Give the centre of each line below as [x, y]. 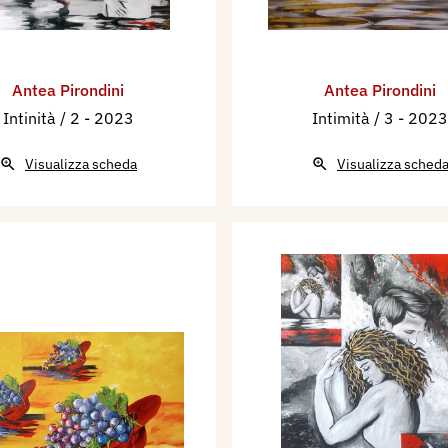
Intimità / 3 [355, 118]
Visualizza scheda [81, 164]
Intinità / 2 [43, 118]
